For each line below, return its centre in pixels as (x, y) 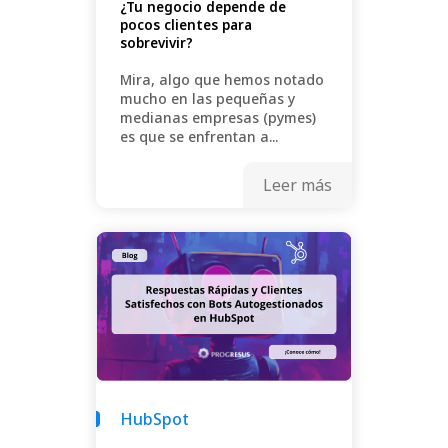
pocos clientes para (186, 25)
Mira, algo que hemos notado (222, 80)
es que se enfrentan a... (199, 137)
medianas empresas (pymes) (218, 118)
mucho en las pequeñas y (207, 99)
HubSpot (154, 418)
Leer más (297, 185)
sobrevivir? (156, 43)
